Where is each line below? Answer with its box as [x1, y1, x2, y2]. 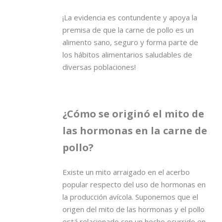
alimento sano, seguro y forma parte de [62, 37, 198, 47]
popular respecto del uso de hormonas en [62, 179, 206, 189]
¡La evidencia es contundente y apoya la [62, 12, 197, 22]
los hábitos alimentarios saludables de [62, 49, 192, 59]
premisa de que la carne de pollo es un [62, 24, 194, 35]
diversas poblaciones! [62, 61, 136, 72]
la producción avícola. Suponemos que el [62, 191, 198, 202]
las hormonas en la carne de [62, 123, 207, 137]
